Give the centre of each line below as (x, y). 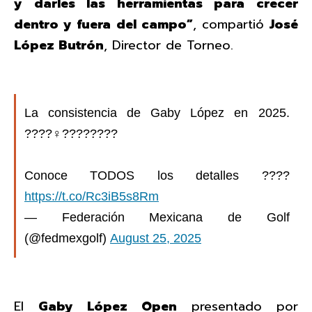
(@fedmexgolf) (67, 238)
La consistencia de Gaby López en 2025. (157, 113)
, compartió (231, 24)
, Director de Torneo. (169, 45)
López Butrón (59, 45)
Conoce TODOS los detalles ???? (157, 175)
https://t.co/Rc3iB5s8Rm (92, 196)
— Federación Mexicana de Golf (157, 217)
